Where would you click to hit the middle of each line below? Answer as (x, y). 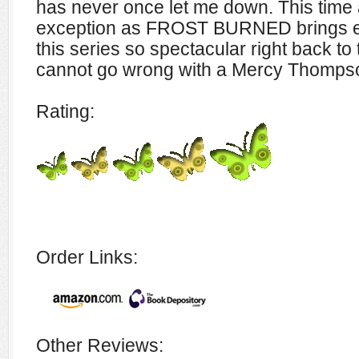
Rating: (65, 111)
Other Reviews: (100, 345)
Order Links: (87, 257)
